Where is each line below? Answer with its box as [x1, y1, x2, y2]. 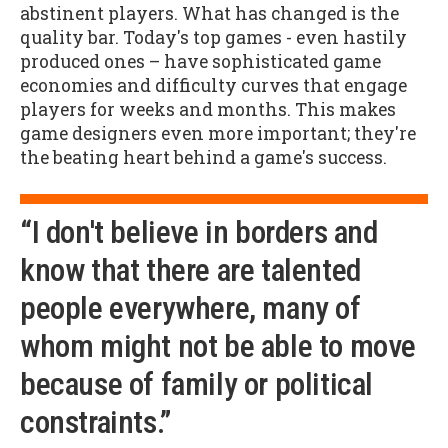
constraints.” [20, 404, 171, 442]
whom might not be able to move [20, 328, 417, 366]
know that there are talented [20, 252, 361, 290]
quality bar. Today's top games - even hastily [20, 25, 407, 49]
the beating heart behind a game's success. [20, 145, 387, 169]
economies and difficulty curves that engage [20, 73, 407, 97]
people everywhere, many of [20, 290, 361, 328]
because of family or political [20, 366, 374, 404]
